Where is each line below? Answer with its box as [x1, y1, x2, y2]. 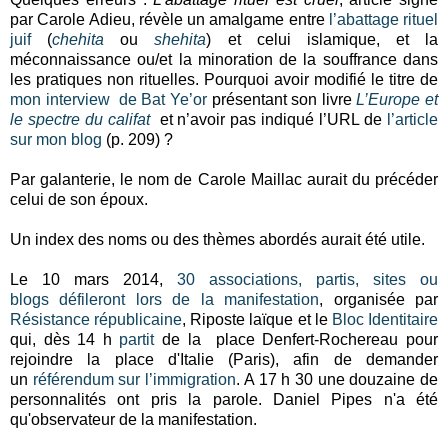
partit [119, 330, 155, 348]
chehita [52, 30, 105, 48]
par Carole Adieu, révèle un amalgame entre [10, 10, 329, 28]
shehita [154, 30, 207, 48]
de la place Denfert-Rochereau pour [154, 330, 439, 348]
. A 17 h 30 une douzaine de [236, 370, 439, 388]
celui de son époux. [10, 190, 148, 208]
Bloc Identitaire [331, 310, 439, 328]
